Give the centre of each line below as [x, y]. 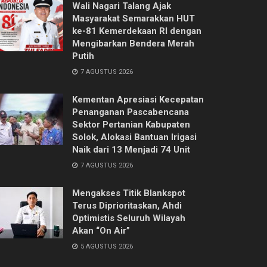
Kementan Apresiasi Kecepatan [138, 99]
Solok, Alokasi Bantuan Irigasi [134, 137]
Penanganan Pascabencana [131, 112]
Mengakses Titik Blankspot [129, 193]
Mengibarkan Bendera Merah [133, 43]
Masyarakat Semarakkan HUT [133, 18]
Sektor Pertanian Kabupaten [131, 124]
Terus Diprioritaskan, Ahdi [127, 205]
